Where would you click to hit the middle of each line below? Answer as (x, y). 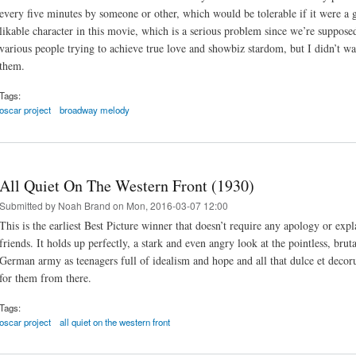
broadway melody (95, 110)
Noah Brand (84, 205)
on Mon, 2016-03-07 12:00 (169, 205)
